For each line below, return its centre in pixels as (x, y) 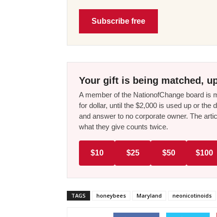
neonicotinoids (192, 196)
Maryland (149, 196)
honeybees (111, 196)
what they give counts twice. (124, 127)
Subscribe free (118, 21)
